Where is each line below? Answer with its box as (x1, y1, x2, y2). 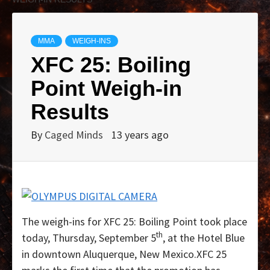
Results (31, 99, 109, 124)
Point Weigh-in (31, 75, 182, 101)
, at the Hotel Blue (163, 230, 245, 245)
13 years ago (111, 127, 169, 142)
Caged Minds (45, 127, 105, 142)
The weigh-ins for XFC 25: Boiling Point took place (22, 214, 247, 228)
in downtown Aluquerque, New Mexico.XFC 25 (22, 246, 227, 261)
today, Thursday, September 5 (22, 230, 156, 245)
